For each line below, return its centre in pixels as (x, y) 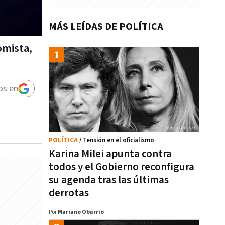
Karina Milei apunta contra (110, 154)
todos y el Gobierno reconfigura (122, 167)
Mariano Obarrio (81, 212)
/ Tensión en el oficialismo (117, 140)
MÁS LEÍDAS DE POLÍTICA (106, 27)
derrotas (69, 193)
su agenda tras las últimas (109, 180)
